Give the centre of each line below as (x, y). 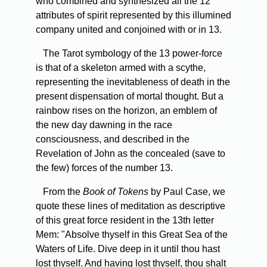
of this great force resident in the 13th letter (125, 221)
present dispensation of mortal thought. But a (130, 97)
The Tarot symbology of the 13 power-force (129, 54)
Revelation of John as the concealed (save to (131, 154)
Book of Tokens (116, 192)
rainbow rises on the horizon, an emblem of (126, 111)
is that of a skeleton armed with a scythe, (121, 68)
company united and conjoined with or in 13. (129, 30)
